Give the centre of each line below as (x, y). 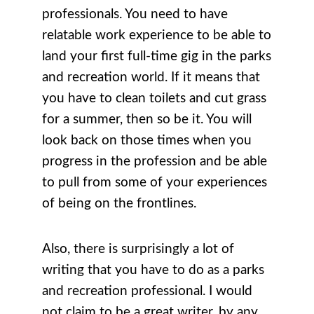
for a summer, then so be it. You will (147, 120)
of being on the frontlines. (121, 204)
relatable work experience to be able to (157, 36)
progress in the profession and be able (155, 162)
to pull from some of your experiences (155, 183)
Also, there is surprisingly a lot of (138, 250)
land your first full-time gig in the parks (157, 57)
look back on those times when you (147, 141)
